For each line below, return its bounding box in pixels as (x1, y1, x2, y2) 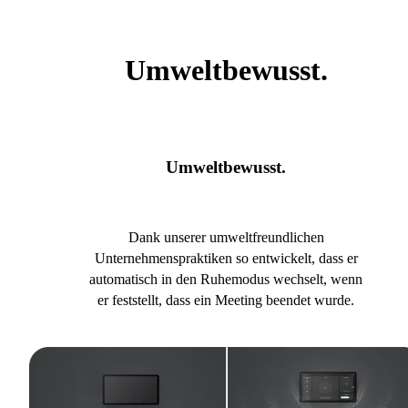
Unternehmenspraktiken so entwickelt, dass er (94, 250, 358, 266)
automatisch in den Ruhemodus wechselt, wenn (89, 270, 362, 287)
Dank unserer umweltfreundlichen (127, 229, 324, 245)
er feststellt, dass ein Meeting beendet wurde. (97, 291, 354, 308)
